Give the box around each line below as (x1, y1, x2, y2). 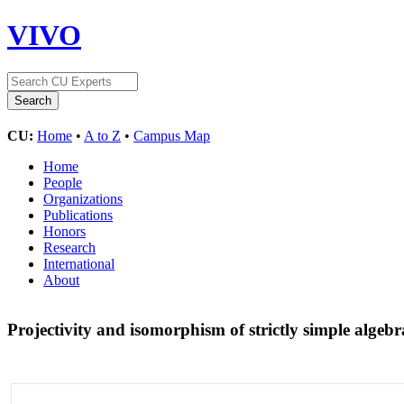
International (43, 255, 115, 271)
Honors (43, 223, 86, 239)
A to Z (84, 127, 121, 143)
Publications (43, 207, 113, 223)
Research (43, 239, 96, 255)
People (43, 174, 82, 190)
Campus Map (133, 127, 210, 143)
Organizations (43, 190, 123, 207)
